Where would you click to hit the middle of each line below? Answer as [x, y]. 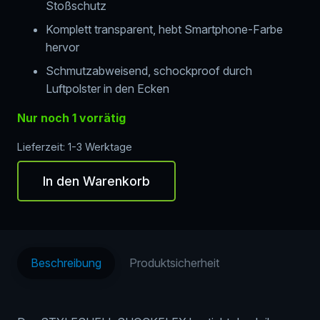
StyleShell [42, 207]
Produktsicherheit [174, 262]
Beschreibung [66, 262]
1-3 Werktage [100, 147]
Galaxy [35, 278]
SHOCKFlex [48, 225]
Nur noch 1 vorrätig [71, 118]
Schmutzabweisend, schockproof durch [149, 71]
